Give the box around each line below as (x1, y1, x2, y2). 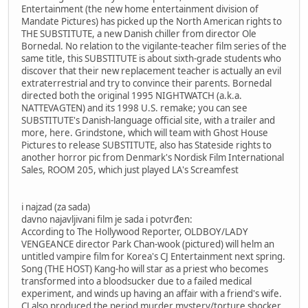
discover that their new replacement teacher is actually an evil (21, 64, 281, 77)
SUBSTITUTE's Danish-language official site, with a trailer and (21, 113, 275, 126)
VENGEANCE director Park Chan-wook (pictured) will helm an (21, 237, 274, 250)
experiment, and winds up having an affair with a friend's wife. (21, 287, 282, 300)
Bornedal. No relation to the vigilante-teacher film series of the (21, 39, 287, 52)
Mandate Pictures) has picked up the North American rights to (21, 14, 282, 27)
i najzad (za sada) (21, 200, 90, 213)
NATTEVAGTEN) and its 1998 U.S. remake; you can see (21, 101, 247, 114)
